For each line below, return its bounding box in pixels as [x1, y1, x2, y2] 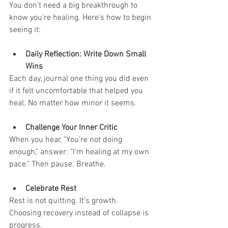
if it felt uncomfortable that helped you [9, 85, 145, 96]
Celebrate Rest [25, 183, 76, 194]
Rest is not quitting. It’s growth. [9, 195, 120, 206]
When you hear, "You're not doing [9, 134, 124, 145]
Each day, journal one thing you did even [9, 73, 151, 84]
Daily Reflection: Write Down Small [25, 49, 148, 60]
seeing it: [9, 24, 41, 35]
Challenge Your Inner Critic [25, 122, 118, 133]
